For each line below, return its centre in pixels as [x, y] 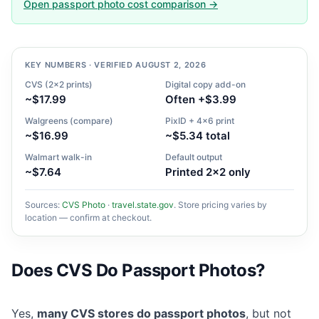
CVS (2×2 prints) [59, 85]
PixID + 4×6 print [200, 121]
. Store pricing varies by [220, 205]
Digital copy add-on [205, 85]
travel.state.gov [143, 205]
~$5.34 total [198, 136]
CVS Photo [84, 205]
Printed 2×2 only [208, 172]
